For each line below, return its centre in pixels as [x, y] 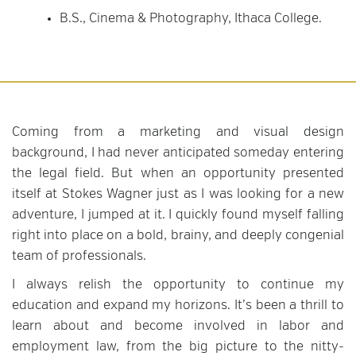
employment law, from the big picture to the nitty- [178, 348]
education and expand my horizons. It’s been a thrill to [178, 306]
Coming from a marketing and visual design [178, 133]
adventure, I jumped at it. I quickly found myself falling [178, 216]
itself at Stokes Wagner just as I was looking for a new [178, 195]
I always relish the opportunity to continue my [178, 286]
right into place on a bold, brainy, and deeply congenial [178, 236]
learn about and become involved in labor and [178, 327]
